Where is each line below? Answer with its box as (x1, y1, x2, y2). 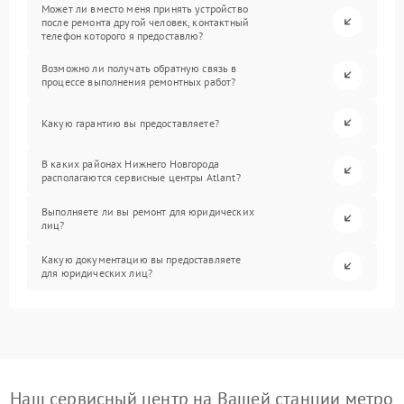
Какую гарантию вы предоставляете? (41, 115, 219, 130)
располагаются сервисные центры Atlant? (41, 170, 241, 185)
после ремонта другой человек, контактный (41, 14, 249, 29)
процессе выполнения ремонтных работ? (41, 75, 236, 89)
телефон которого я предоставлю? (41, 28, 204, 42)
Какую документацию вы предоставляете (41, 252, 242, 267)
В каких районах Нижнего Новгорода (41, 157, 219, 171)
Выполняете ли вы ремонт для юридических (41, 205, 254, 219)
